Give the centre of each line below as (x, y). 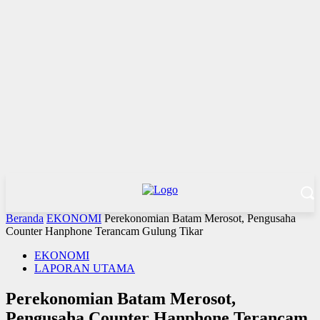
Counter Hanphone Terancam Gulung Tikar (104, 231)
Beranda (25, 218)
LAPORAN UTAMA (85, 268)
